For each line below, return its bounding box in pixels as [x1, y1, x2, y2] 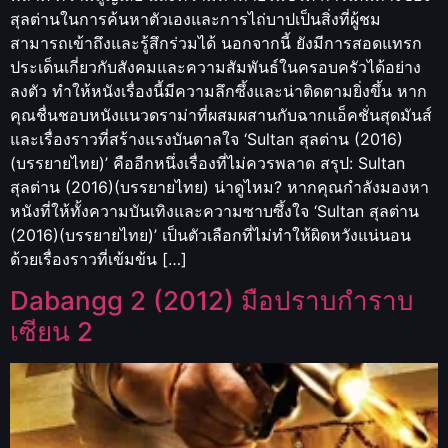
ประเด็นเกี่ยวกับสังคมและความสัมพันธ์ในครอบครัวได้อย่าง [10, 57, 421, 77]
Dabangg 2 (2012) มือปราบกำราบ [10, 285, 414, 317]
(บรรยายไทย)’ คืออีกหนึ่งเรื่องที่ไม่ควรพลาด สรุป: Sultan [10, 153, 405, 173]
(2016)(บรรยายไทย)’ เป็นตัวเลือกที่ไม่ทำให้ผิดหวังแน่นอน [10, 225, 411, 245]
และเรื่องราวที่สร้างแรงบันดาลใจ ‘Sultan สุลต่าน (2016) [10, 129, 403, 149]
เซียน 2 [10, 316, 93, 348]
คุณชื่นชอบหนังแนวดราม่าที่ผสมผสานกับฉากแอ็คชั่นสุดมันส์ [10, 105, 432, 125]
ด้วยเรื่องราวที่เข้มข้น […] [10, 249, 187, 269]
